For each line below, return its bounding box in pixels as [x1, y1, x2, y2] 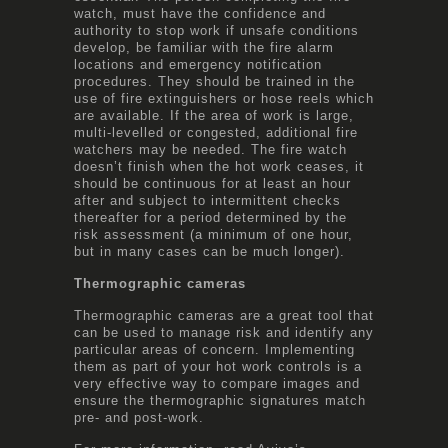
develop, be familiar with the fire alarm [74, 39, 334, 55]
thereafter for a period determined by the [74, 209, 347, 225]
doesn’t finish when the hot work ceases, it [74, 158, 364, 174]
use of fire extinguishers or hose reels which [74, 90, 374, 106]
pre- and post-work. [74, 409, 204, 425]
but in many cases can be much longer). [74, 243, 345, 259]
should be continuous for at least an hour [74, 175, 351, 191]
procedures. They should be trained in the [74, 73, 355, 89]
